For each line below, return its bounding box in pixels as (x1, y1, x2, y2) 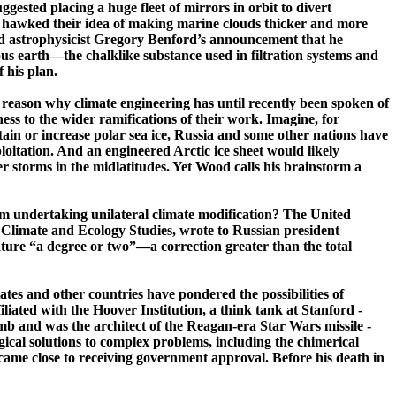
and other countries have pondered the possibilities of (23, 286, 344, 302)
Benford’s (148, 32, 206, 48)
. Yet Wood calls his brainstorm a (166, 159, 362, 175)
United (310, 207, 351, 223)
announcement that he (206, 32, 343, 48)
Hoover (93, 302, 137, 318)
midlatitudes (93, 159, 166, 175)
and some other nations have (214, 127, 388, 143)
